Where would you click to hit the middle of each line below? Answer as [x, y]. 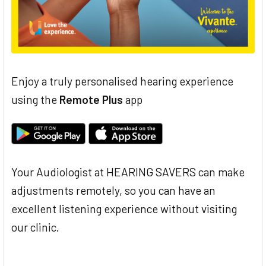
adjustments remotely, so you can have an [113, 191]
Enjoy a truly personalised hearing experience [122, 81]
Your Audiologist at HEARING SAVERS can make [128, 172]
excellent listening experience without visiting [124, 209]
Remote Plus [91, 99]
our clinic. [35, 227]
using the [35, 99]
